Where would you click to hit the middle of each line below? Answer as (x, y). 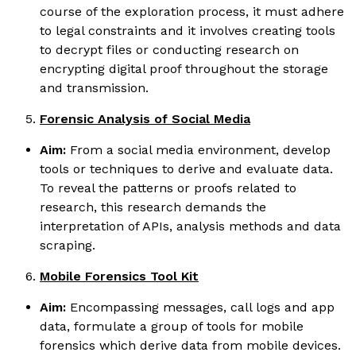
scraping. (68, 245)
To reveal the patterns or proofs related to (168, 188)
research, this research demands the (153, 207)
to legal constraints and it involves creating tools (188, 30)
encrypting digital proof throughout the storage (184, 68)
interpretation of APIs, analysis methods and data (190, 226)
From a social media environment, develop (198, 149)
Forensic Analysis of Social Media (145, 118)
